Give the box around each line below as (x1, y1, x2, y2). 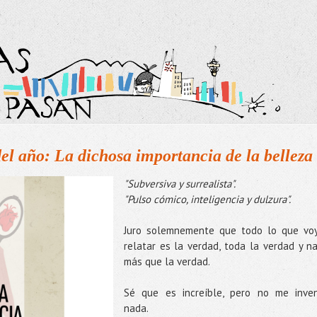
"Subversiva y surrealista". (123, 177, 238, 190)
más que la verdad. (123, 255, 212, 268)
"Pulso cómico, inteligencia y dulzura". (123, 192, 291, 206)
